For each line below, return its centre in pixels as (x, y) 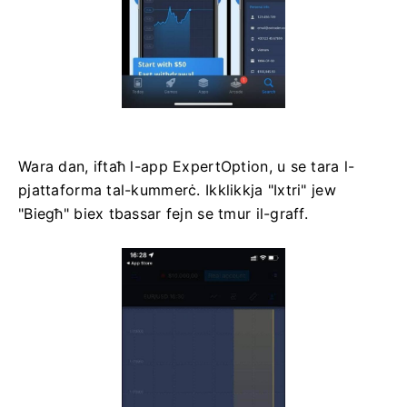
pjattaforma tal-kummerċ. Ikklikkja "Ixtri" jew (177, 189)
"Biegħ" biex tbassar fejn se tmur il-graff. (164, 213)
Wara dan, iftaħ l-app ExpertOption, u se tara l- (187, 166)
